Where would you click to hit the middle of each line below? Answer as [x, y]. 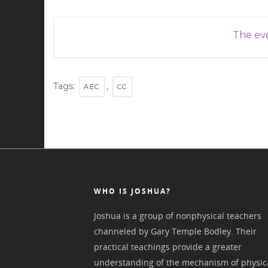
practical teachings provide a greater [168, 246]
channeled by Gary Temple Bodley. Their [176, 231]
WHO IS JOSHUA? [133, 191]
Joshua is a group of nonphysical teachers [178, 215]
